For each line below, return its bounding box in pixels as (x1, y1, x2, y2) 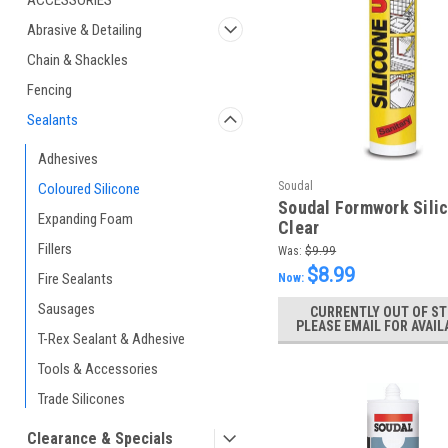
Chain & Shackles (27, 51, 128, 69)
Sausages (38, 300, 95, 318)
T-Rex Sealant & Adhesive (38, 330, 185, 348)
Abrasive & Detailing (27, 21, 142, 39)
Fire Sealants (38, 270, 113, 288)
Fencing (27, 81, 72, 99)
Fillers (38, 240, 72, 258)
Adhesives (38, 150, 98, 168)
